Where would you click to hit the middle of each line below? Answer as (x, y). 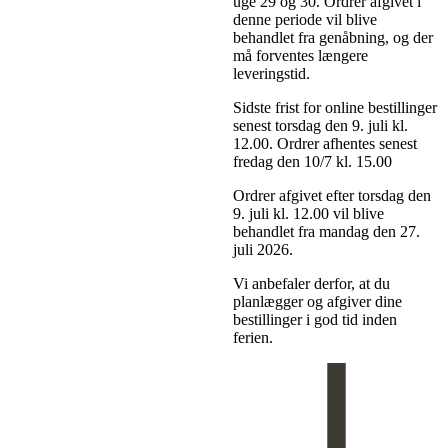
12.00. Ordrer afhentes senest (324, 143)
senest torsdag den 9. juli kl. (320, 125)
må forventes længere (300, 55)
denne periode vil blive (304, 19)
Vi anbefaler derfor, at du (311, 283)
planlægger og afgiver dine (317, 301)
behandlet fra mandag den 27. (326, 231)
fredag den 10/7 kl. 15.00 (312, 161)
